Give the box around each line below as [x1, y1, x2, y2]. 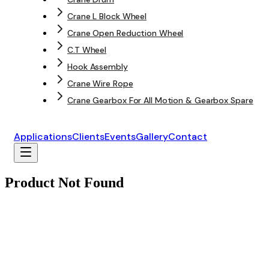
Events [104, 130, 136, 144]
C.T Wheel [67, 44, 107, 56]
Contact [168, 130, 207, 144]
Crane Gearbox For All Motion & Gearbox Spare [67, 95, 253, 106]
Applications [14, 130, 72, 144]
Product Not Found [5, 175, 124, 191]
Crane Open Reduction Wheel [67, 28, 184, 39]
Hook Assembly [67, 61, 128, 73]
